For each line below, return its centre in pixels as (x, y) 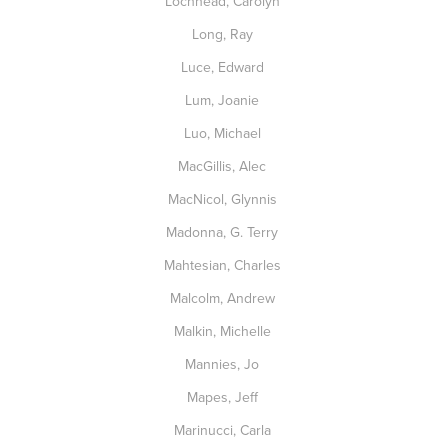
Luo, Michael (224, 133)
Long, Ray (224, 34)
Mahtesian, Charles (224, 265)
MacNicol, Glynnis (224, 199)
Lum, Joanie (224, 100)
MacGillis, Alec (224, 166)
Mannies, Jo (224, 364)
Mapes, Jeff (224, 397)
